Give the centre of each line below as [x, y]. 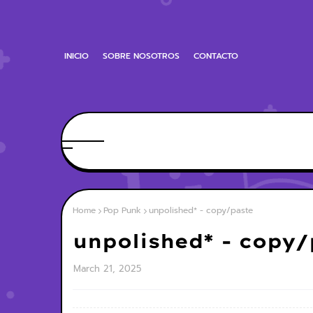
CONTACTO [216, 56]
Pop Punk [122, 210]
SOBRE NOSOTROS [141, 56]
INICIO [77, 56]
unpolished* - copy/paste [201, 210]
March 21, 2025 [107, 269]
